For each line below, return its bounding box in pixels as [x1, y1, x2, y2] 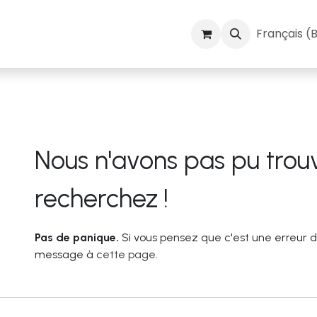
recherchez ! [35, 183, 168, 214]
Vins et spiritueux [99, 25, 193, 42]
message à [35, 248, 96, 261]
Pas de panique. [35, 231, 119, 244]
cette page [96, 248, 156, 261]
